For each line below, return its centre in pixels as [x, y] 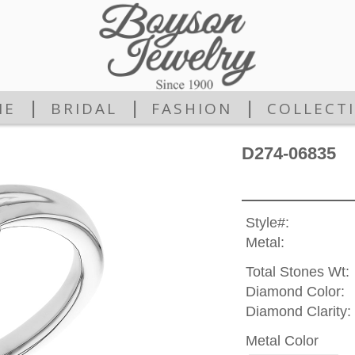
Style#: [267, 223]
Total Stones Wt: [297, 272]
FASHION [192, 109]
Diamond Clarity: [298, 312]
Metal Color [282, 340]
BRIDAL [84, 109]
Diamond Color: [295, 292]
